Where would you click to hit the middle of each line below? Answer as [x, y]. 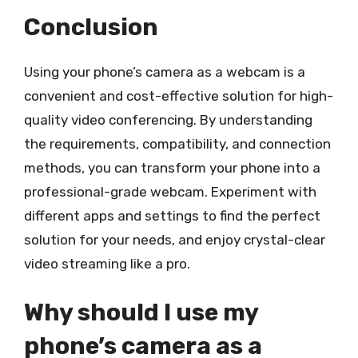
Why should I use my [141, 312]
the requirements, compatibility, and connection [177, 143]
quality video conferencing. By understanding [168, 119]
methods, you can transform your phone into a [172, 167]
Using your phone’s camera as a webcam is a [165, 72]
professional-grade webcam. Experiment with [170, 191]
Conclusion [91, 27]
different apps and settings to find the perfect [172, 215]
